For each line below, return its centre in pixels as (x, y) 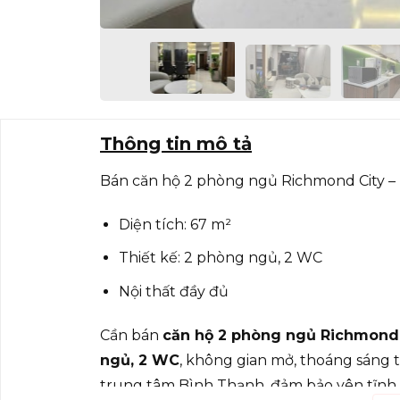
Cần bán (131, 335)
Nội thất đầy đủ (173, 291)
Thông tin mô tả (176, 144)
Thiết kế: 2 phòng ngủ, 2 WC (220, 258)
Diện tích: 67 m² (175, 224)
